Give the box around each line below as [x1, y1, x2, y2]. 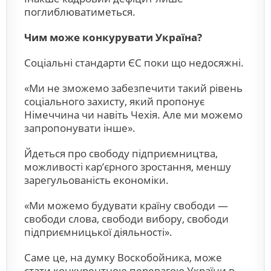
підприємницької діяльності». [24, 225, 172, 239]
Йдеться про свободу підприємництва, [24, 146, 218, 160]
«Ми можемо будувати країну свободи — [24, 198, 228, 212]
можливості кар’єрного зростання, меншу [24, 160, 231, 174]
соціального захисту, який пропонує [24, 94, 204, 108]
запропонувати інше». [24, 121, 135, 135]
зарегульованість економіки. [24, 173, 169, 187]
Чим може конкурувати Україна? [24, 30, 202, 44]
